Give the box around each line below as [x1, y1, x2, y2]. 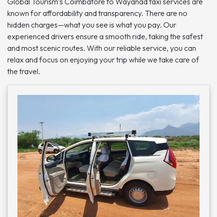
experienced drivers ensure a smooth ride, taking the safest [7, 31, 203, 42]
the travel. [7, 66, 40, 77]
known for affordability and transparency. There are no [7, 8, 187, 18]
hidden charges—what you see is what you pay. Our [7, 20, 176, 30]
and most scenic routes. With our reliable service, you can [7, 43, 196, 53]
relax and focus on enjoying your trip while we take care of [7, 55, 199, 65]
